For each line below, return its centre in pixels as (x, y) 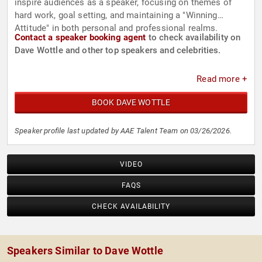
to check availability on (193, 38)
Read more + (222, 79)
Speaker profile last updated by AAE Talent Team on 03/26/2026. (123, 131)
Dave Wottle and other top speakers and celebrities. (118, 51)
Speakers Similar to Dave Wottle (85, 251)
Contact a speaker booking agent (80, 38)
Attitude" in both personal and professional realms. (116, 28)
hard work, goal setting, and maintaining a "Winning (116, 15)
